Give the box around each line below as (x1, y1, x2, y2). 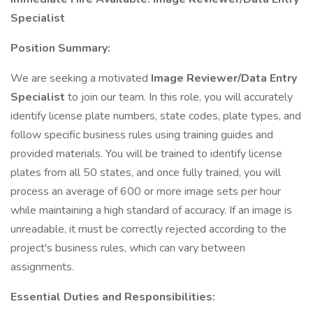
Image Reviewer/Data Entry (151, 71, 297, 86)
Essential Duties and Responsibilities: (10, 289, 215, 305)
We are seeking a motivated (10, 71, 151, 86)
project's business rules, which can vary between (10, 240, 245, 256)
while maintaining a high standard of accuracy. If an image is (10, 203, 292, 218)
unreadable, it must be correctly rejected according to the (10, 221, 286, 237)
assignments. (10, 259, 74, 275)
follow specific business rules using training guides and (10, 127, 273, 143)
